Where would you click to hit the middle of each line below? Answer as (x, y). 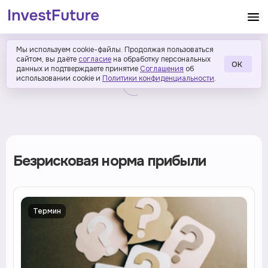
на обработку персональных (162, 59)
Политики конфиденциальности (158, 78)
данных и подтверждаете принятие (77, 69)
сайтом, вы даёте (46, 59)
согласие (95, 59)
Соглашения (162, 69)
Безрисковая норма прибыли (109, 161)
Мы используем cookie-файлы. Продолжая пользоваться (115, 50)
